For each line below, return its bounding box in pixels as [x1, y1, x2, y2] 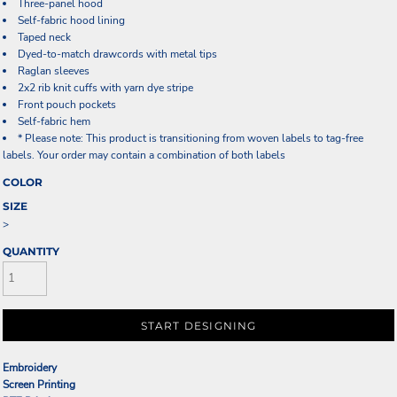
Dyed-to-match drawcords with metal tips [18, 47, 217, 61]
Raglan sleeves [18, 64, 90, 78]
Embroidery [3, 360, 57, 375]
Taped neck [18, 30, 71, 44]
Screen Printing [3, 377, 75, 392]
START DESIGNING [140, 319, 257, 332]
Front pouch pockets [18, 97, 116, 112]
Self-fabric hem [18, 114, 90, 128]
